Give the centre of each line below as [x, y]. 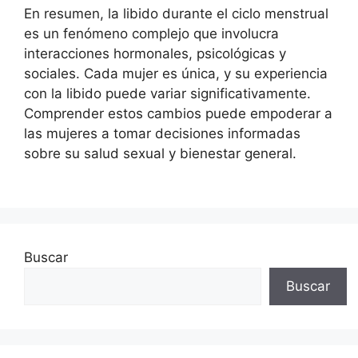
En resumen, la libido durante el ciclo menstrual [176, 13]
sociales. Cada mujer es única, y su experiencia [176, 73]
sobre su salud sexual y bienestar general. [160, 153]
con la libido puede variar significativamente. [167, 93]
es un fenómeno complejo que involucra [151, 33]
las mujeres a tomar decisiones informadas [162, 133]
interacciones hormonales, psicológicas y [155, 53]
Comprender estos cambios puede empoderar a [178, 113]
